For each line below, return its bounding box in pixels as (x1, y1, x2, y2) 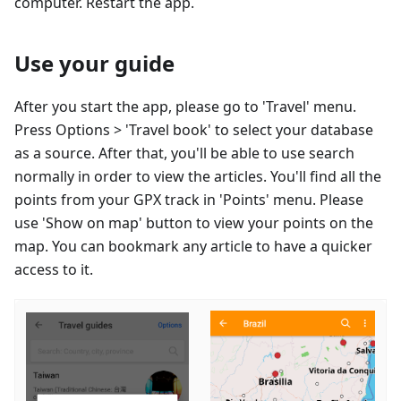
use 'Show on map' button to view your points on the (14, 212, 373, 233)
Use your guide (14, 47, 175, 78)
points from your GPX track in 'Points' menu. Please (14, 189, 363, 209)
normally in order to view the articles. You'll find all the (14, 166, 381, 186)
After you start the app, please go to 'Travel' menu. (14, 96, 356, 116)
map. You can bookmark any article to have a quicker (14, 235, 372, 256)
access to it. (14, 259, 93, 279)
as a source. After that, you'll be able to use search (14, 142, 354, 163)
